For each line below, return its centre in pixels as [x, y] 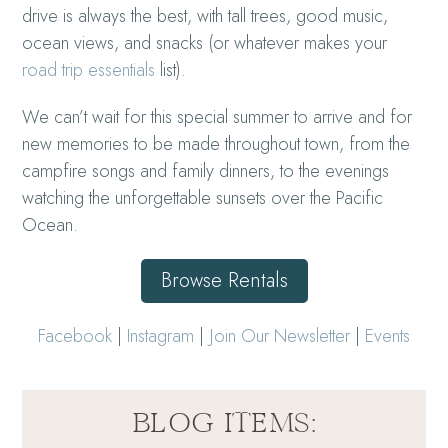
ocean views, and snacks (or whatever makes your [205, 42]
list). [171, 69]
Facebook [75, 335]
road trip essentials [89, 69]
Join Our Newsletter [279, 335]
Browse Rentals [224, 280]
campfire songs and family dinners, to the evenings [206, 170]
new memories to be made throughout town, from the [216, 143]
